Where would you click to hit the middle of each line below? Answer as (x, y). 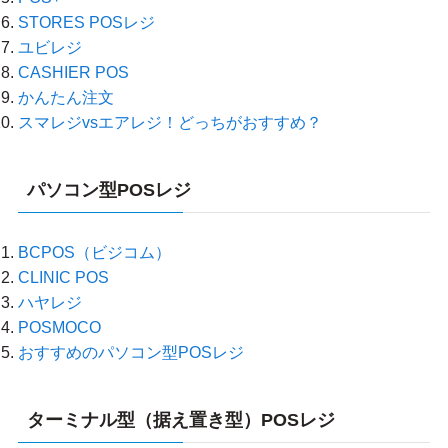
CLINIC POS (63, 277)
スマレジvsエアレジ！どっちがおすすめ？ (169, 122)
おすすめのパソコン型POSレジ (130, 352)
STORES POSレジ (86, 22)
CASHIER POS (73, 72)
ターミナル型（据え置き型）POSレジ (180, 420)
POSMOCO (59, 327)
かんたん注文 (65, 97)
